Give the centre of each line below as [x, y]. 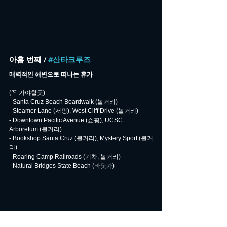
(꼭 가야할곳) [27, 93]
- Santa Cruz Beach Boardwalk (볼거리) [63, 102]
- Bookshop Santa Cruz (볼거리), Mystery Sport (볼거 [81, 139]
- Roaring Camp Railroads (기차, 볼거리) [65, 157]
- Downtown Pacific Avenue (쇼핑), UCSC [67, 120]
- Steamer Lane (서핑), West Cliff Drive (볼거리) [74, 111]
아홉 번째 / [29, 61]
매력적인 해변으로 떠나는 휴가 [51, 75]
